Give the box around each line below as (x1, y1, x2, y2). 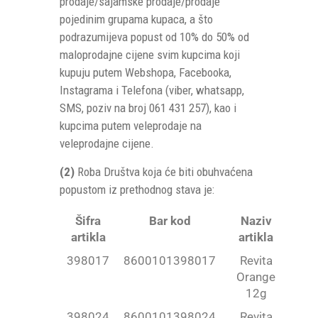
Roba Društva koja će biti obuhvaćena (75, 165, 253, 179)
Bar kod (148, 214, 191, 228)
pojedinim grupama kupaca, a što (60, 12, 213, 26)
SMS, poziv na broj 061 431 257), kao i (60, 101, 236, 115)
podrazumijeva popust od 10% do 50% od (60, 30, 249, 44)
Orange (236, 270, 275, 284)
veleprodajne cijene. (60, 136, 154, 150)
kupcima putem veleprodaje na (60, 119, 202, 133)
